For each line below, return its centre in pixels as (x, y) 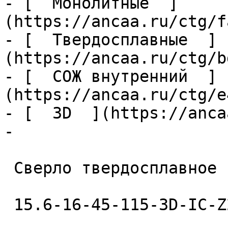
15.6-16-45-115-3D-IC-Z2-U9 (9, 205)
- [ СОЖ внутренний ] (110, 76)
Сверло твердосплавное (9, 168)
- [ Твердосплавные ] (110, 40)
